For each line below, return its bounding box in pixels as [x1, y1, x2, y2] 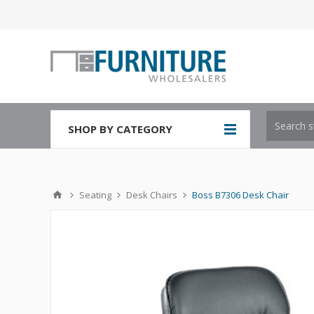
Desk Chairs [126, 189, 177, 201]
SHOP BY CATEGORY [68, 122, 172, 136]
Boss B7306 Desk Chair [192, 189, 289, 201]
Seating [79, 189, 111, 201]
